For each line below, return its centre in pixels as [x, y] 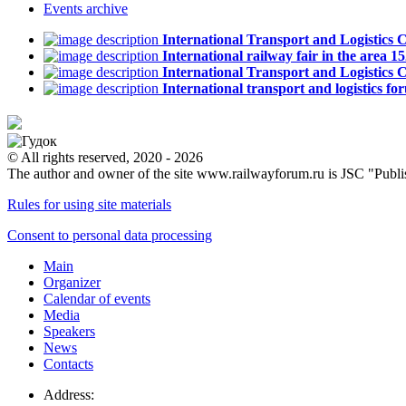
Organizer [72, 283]
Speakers [69, 332]
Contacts [68, 364]
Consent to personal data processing [110, 236]
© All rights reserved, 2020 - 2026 [105, 158]
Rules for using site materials [89, 205]
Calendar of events [97, 299]
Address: [71, 395]
